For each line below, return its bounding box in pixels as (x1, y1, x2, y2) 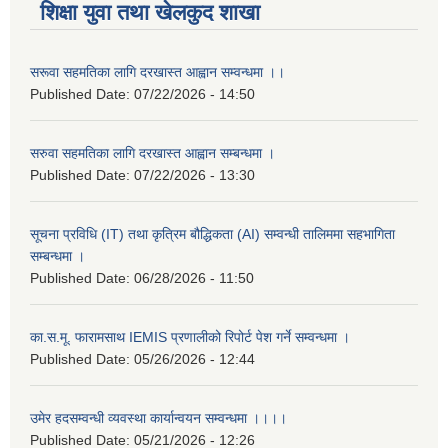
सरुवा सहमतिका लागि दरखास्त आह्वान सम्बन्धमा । (30, 145, 275, 162)
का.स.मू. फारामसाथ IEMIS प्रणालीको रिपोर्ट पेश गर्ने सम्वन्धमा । (30, 329, 350, 346)
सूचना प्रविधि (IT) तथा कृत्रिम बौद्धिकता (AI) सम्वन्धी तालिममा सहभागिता (30, 226, 395, 243)
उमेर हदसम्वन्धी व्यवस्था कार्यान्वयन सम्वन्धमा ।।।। (30, 410, 287, 427)
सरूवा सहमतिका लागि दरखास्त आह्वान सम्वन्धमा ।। (30, 64, 285, 81)
